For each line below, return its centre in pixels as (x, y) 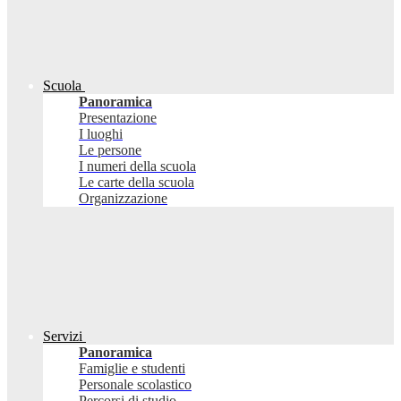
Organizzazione (123, 199)
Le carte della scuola (137, 183)
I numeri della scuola (137, 166)
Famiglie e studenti (132, 369)
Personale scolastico (135, 385)
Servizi (63, 337)
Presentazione (118, 118)
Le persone (110, 150)
